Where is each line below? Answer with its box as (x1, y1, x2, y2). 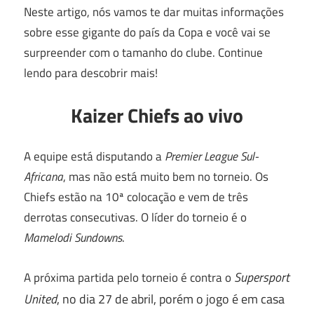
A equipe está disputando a (24, 147, 165, 165)
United (24, 289, 57, 308)
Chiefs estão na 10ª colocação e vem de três (24, 188, 248, 206)
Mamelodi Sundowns (24, 228, 122, 247)
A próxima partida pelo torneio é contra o (24, 268, 234, 287)
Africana (24, 168, 63, 186)
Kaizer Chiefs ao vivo (71, 100, 243, 130)
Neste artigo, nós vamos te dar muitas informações (24, 3, 284, 21)
